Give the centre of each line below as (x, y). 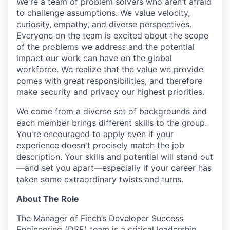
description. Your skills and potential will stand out (115, 157)
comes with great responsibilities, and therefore (109, 81)
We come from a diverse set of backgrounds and (112, 111)
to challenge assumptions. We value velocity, (103, 13)
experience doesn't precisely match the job (100, 145)
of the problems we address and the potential (106, 47)
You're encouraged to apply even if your (95, 134)
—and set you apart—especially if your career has (114, 168)
